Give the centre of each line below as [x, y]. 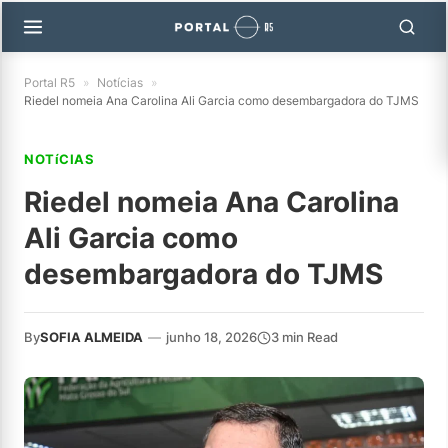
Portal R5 [49, 82]
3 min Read [304, 337]
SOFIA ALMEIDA [91, 337]
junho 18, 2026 [211, 337]
